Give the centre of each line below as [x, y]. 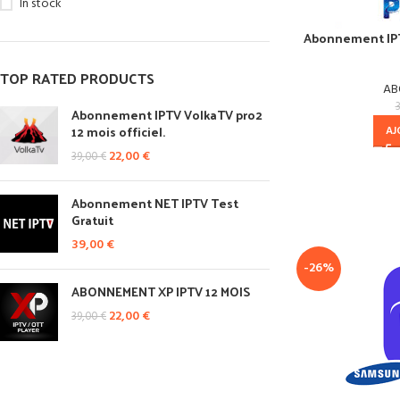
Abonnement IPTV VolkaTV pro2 [167, 115]
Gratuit [92, 220]
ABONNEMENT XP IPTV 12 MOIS [161, 292]
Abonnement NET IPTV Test [155, 203]
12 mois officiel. [118, 132]
